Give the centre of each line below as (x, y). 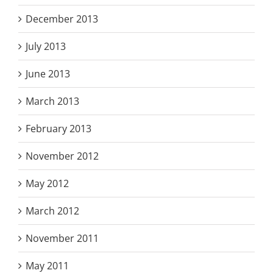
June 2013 (48, 73)
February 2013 (58, 128)
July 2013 (46, 46)
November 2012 (62, 156)
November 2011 (62, 238)
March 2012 (52, 211)
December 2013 (62, 19)
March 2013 (52, 101)
